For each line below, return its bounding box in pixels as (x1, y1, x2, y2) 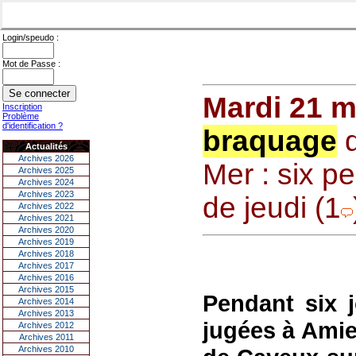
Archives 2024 (18, 177, 74, 187)
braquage (202, 125, 337, 157)
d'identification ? (2, 121, 63, 130)
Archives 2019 (18, 237, 74, 246)
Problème (2, 111, 39, 121)
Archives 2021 (18, 213, 74, 222)
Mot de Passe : (2, 59, 60, 68)
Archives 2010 (18, 344, 74, 354)
